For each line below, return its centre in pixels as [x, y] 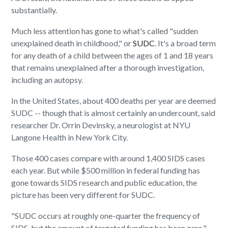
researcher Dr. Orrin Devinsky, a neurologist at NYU [101, 125]
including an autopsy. [47, 80]
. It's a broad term [186, 43]
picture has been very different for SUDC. [83, 195]
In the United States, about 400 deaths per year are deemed [114, 101]
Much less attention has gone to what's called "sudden [105, 31]
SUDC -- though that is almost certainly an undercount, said [113, 113]
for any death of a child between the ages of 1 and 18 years [112, 55]
